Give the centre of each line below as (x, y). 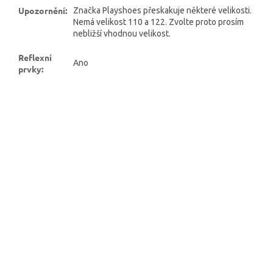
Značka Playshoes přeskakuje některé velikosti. (162, 10)
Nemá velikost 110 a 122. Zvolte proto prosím (158, 22)
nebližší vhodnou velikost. (122, 33)
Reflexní (35, 57)
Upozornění (42, 10)
